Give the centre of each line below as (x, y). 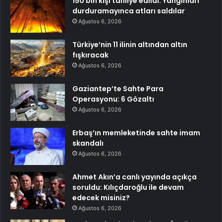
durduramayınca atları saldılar (129, 11)
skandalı (88, 143)
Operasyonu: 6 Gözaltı (113, 99)
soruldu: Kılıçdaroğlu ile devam (128, 187)
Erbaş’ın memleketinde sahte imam (136, 133)
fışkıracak (90, 55)
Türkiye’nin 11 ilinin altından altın (130, 44)
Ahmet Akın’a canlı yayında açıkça (135, 177)
